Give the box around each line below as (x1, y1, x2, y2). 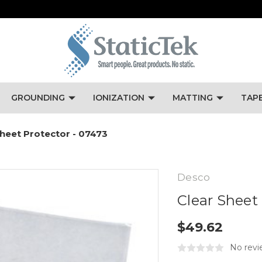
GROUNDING (11, 92, 65, 103)
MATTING (172, 92, 213, 103)
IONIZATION (92, 92, 144, 103)
